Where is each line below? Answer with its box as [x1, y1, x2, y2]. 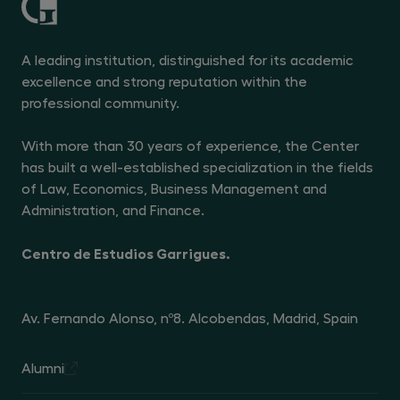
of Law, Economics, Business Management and [21, 179, 327, 196]
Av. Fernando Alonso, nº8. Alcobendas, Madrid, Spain [21, 309, 358, 326]
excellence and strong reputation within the [21, 72, 307, 89]
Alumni [21, 359, 64, 376]
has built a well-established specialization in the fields [21, 158, 373, 175]
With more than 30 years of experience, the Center [21, 137, 359, 154]
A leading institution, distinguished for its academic [21, 51, 354, 68]
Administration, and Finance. [21, 201, 204, 218]
